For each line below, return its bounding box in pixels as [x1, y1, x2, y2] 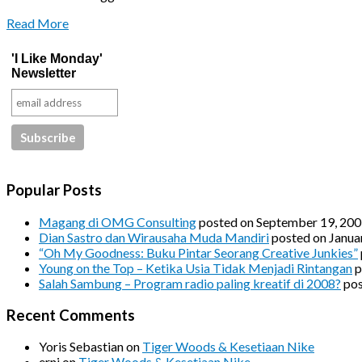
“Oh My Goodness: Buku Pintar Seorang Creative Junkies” [39, 245, 358, 261]
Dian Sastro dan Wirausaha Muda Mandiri [39, 229, 269, 246]
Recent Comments [6, 305, 135, 324]
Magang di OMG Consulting [39, 214, 196, 230]
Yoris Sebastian [39, 339, 124, 355]
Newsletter [11, 65, 76, 80]
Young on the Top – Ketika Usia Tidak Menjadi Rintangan [39, 260, 352, 276]
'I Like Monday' [11, 51, 103, 65]
